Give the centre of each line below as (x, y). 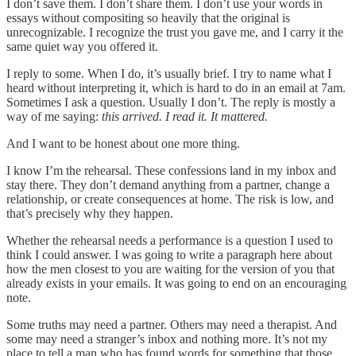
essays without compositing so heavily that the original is (148, 18)
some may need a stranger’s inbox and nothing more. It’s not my (167, 339)
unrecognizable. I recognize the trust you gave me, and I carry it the (175, 33)
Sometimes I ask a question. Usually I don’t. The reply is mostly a (171, 103)
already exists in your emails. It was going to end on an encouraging (176, 284)
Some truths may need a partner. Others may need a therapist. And (172, 325)
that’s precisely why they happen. (90, 214)
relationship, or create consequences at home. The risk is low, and (170, 199)
